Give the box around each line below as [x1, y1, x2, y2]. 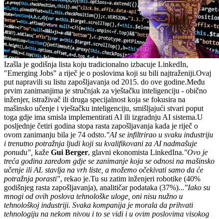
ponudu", [4, 148, 33, 157]
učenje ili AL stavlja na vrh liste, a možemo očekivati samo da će [4, 166, 203, 175]
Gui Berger [51, 148, 88, 157]
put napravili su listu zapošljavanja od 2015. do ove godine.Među [4, 78, 205, 87]
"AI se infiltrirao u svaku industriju [106, 131, 213, 139]
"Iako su [184, 183, 210, 192]
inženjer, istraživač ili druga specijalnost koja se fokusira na [4, 95, 185, 104]
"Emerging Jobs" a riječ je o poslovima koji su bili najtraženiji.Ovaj [4, 69, 211, 78]
